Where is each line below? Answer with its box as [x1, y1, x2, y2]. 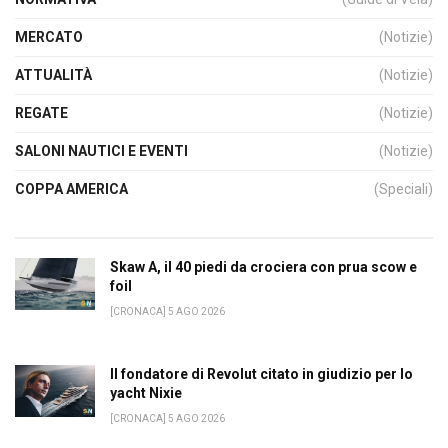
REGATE [15, 104, 68, 121]
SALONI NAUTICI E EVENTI [15, 142, 188, 159]
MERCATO [15, 28, 83, 45]
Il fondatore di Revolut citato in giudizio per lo [110, 365, 413, 382]
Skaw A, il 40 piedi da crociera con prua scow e [110, 258, 417, 275]
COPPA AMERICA [15, 180, 128, 197]
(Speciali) [374, 180, 433, 197]
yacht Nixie [110, 384, 182, 401]
